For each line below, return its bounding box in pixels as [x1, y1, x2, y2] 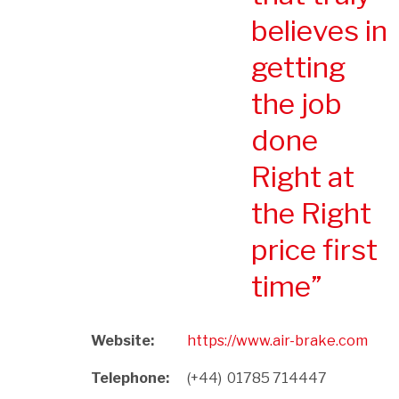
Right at [251, 159, 354, 194]
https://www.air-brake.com [187, 331, 368, 349]
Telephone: [91, 369, 169, 387]
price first [251, 232, 378, 267]
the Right [251, 195, 371, 231]
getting [251, 49, 346, 85]
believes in [251, 12, 387, 48]
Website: [91, 331, 154, 349]
